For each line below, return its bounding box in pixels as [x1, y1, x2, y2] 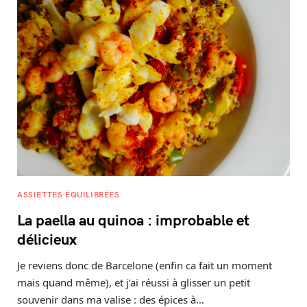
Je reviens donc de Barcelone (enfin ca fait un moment [17, 258, 272, 272]
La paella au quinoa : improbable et [17, 208, 249, 230]
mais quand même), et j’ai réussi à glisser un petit [17, 275, 250, 289]
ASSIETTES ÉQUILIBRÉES [17, 188, 120, 199]
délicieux [17, 228, 77, 249]
